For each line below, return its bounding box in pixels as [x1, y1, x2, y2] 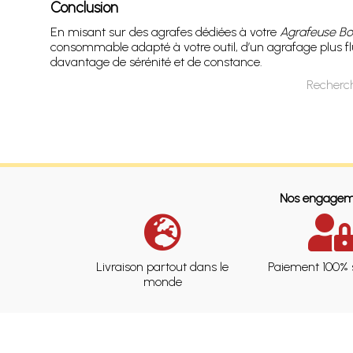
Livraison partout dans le [96, 258, 229, 274]
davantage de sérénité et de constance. [50, 54, 262, 69]
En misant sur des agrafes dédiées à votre [50, 24, 280, 39]
